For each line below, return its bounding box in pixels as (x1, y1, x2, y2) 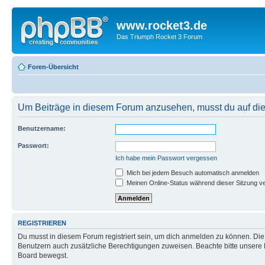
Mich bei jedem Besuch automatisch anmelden (125, 169, 259, 176)
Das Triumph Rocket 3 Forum (117, 33, 202, 40)
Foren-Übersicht (28, 63, 79, 70)
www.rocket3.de (117, 19, 207, 32)
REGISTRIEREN (18, 219, 66, 227)
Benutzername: (18, 124, 66, 132)
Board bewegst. (18, 251, 68, 260)
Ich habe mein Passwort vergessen (115, 154, 217, 161)
